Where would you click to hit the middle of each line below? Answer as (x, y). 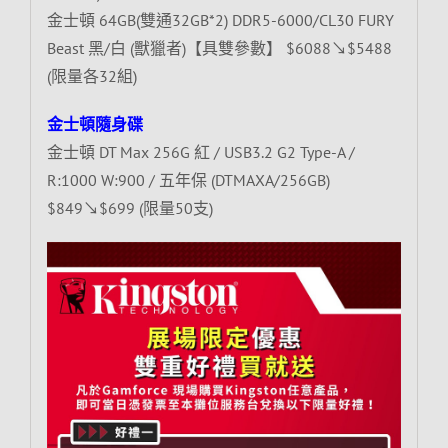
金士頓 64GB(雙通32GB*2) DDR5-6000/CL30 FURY (220, 19)
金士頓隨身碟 (94, 123)
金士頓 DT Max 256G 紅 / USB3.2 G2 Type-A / (200, 151)
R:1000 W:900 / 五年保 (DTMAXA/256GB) (188, 179)
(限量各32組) (91, 75)
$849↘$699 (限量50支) (129, 207)
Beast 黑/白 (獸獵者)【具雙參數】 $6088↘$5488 (219, 47)
